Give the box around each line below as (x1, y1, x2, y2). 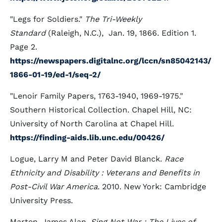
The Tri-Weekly (85, 14, 142, 24)
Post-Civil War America (10, 182, 98, 191)
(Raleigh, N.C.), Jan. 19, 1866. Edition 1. (46, 28, 196, 38)
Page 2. (10, 42, 37, 52)
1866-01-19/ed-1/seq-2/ (10, 70, 101, 79)
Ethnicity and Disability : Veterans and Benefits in (10, 168, 200, 177)
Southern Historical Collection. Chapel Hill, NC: (10, 105, 192, 114)
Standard (10, 28, 46, 38)
